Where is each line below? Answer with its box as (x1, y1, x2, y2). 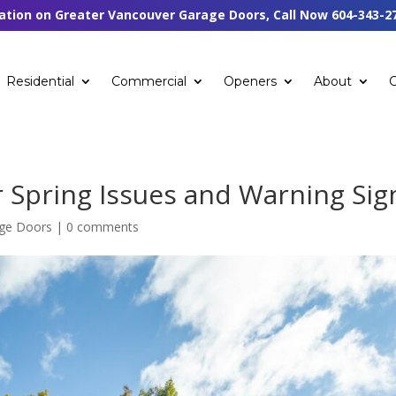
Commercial (111, 72, 187, 89)
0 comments (66, 218, 140, 235)
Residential (6, 72, 75, 89)
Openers (224, 72, 278, 89)
